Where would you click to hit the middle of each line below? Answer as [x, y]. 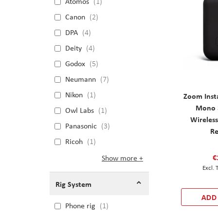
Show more [119, 158]
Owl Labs [80, 110]
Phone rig [80, 206]
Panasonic [81, 126]
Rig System [73, 184]
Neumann [81, 79]
